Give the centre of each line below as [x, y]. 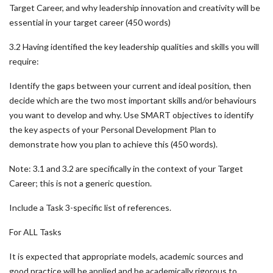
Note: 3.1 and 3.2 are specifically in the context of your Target [126, 168]
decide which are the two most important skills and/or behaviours [133, 100]
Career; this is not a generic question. [80, 183]
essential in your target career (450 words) [90, 22]
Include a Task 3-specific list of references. [90, 207]
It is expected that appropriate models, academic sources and [126, 256]
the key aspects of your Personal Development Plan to [113, 129]
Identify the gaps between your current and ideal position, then [130, 86]
